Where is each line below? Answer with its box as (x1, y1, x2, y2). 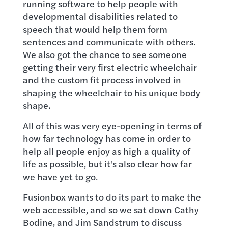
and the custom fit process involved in (22, 73, 181, 86)
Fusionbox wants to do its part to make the (22, 190, 201, 203)
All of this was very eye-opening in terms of (22, 119, 202, 132)
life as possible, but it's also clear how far (22, 157, 192, 170)
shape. (22, 99, 50, 111)
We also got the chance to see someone (22, 48, 187, 61)
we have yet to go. (22, 170, 98, 183)
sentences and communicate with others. (22, 35, 195, 48)
